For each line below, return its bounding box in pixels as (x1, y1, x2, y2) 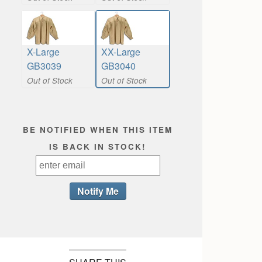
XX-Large (101, 45, 141, 59)
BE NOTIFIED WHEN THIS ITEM (23, 124, 173, 136)
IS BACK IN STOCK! (49, 141, 146, 153)
